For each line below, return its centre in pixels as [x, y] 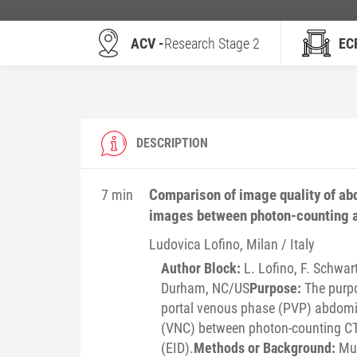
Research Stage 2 [212, 43]
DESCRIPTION [172, 143]
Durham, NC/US [205, 288]
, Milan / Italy [277, 244]
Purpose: [277, 288]
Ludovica [176, 244]
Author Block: [202, 268]
